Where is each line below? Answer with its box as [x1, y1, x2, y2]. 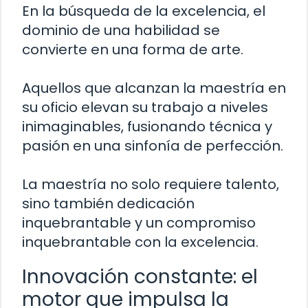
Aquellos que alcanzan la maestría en [22, 78, 286, 98]
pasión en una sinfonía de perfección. [22, 135, 283, 155]
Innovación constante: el [22, 263, 258, 290]
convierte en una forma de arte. [22, 39, 243, 59]
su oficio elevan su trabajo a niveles [22, 97, 268, 117]
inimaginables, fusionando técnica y [22, 116, 272, 136]
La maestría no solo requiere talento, [22, 174, 279, 194]
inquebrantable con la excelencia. [22, 232, 258, 252]
